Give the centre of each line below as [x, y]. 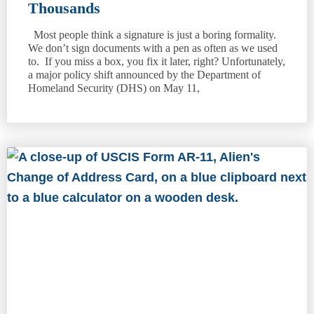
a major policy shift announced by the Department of [144, 74]
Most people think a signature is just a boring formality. [153, 34]
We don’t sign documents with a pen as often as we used [153, 48]
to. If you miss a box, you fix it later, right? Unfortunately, [157, 61]
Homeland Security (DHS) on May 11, [114, 88]
